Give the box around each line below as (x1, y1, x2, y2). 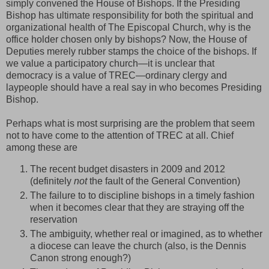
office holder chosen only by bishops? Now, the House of (6, 34, 247, 45)
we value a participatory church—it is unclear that (6, 58, 214, 69)
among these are (6, 142, 77, 153)
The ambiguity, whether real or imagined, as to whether (30, 228, 262, 239)
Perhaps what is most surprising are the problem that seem (6, 118, 255, 129)
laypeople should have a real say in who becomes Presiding (6, 82, 262, 93)
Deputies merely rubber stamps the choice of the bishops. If (6, 46, 256, 57)
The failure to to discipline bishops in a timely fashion (30, 190, 255, 201)
